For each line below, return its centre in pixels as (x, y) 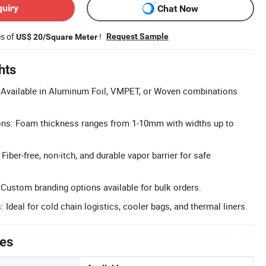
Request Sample (137, 36)
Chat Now (178, 8)
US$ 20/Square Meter (57, 37)
